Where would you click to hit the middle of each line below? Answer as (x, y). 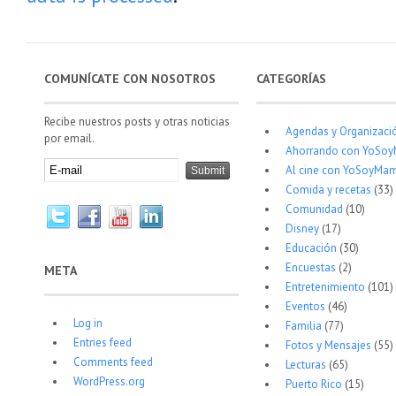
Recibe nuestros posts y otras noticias (137, 121)
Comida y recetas (328, 189)
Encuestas (310, 267)
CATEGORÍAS (291, 78)
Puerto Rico (313, 384)
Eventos (305, 306)
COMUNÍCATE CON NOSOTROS (129, 78)
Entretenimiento (325, 286)
